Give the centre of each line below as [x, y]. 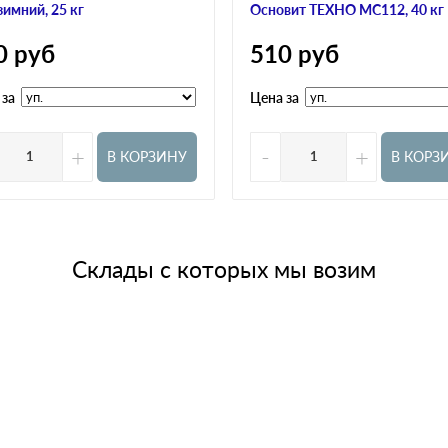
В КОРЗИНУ [147, 157]
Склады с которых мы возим [224, 268]
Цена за [274, 97]
